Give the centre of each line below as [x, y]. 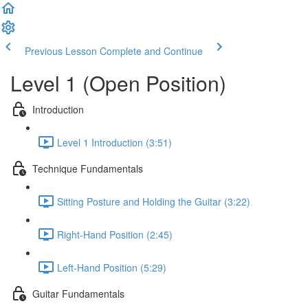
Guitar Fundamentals [78, 293]
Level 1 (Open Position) [118, 83]
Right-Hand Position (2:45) [115, 234]
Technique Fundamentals [88, 168]
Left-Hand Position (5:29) [112, 267]
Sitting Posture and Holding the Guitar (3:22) [154, 201]
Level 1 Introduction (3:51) [114, 142]
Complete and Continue [151, 51]
